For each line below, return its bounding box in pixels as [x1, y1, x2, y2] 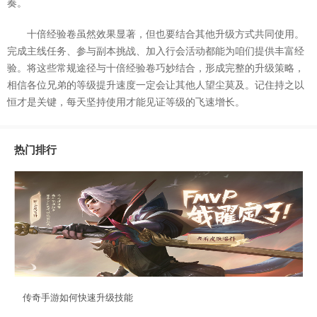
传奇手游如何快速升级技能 [23, 292, 133, 303]
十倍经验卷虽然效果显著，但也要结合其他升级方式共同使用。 [27, 28, 304, 40]
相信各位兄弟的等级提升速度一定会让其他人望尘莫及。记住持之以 [7, 79, 304, 91]
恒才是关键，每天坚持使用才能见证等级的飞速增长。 [7, 96, 245, 108]
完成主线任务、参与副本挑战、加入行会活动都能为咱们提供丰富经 [7, 45, 304, 57]
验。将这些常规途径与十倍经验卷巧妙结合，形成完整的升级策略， [7, 62, 304, 74]
